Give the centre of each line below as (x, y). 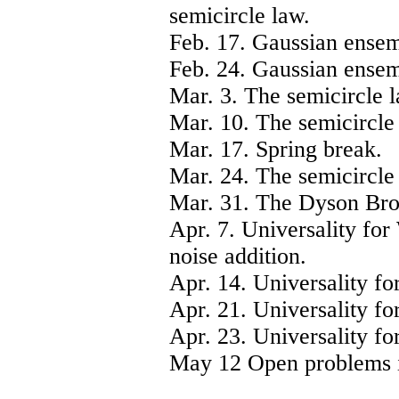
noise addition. (238, 256)
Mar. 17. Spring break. (276, 149)
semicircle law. (240, 15)
